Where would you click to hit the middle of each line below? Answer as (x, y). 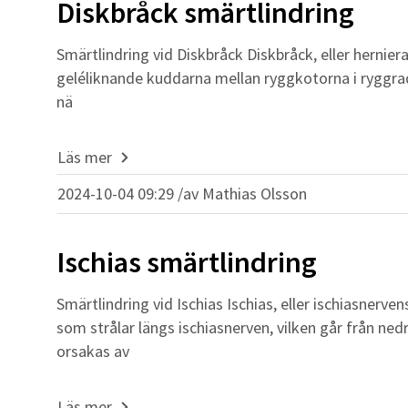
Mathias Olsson (255, 194)
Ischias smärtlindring (187, 262)
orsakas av (93, 351)
